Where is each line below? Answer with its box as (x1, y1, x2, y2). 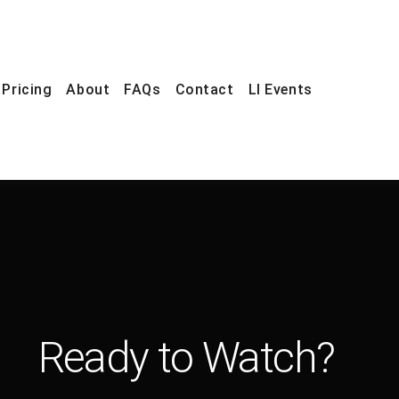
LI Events (248, 81, 313, 98)
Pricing (2, 81, 53, 98)
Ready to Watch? (37, 331, 335, 383)
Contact (175, 81, 234, 98)
